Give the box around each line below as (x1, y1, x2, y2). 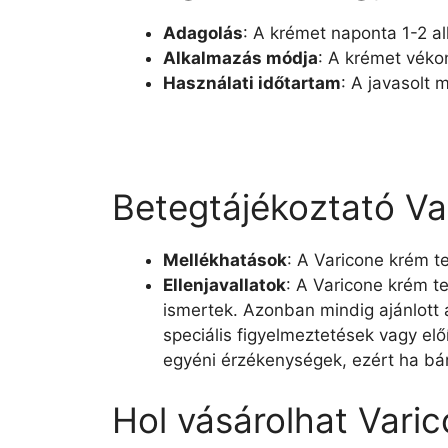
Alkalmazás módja (163, 47, 318, 68)
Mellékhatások (163, 250, 287, 270)
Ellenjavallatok (163, 275, 286, 295)
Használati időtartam (163, 72, 341, 93)
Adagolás (163, 22, 243, 43)
